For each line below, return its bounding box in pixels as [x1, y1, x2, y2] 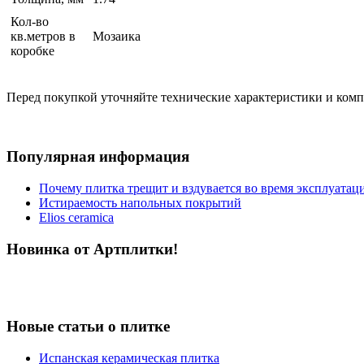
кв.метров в [11, 29, 76, 44]
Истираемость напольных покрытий [39, 195, 241, 210]
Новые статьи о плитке [6, 318, 170, 336]
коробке [11, 44, 54, 58]
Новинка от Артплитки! [6, 240, 178, 258]
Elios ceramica [39, 210, 114, 224]
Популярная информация [6, 148, 189, 166]
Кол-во [11, 15, 49, 29]
